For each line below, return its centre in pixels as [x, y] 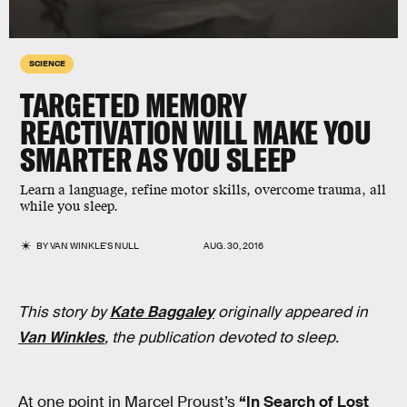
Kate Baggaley [162, 312]
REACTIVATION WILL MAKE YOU [196, 132]
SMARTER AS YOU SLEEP [158, 159]
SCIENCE [47, 63]
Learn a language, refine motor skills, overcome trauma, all [203, 190]
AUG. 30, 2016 [233, 246]
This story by [64, 312]
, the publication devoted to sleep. [222, 338]
